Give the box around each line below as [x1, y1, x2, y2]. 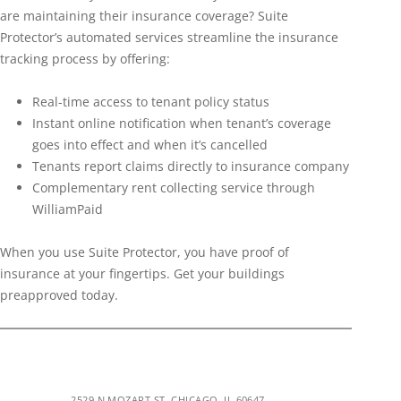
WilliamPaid [32, 200, 103, 218]
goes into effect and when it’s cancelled [32, 136, 268, 154]
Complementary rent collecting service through [32, 179, 315, 197]
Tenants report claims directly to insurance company [32, 158, 349, 175]
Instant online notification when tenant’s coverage [32, 115, 331, 132]
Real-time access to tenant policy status [32, 93, 269, 111]
